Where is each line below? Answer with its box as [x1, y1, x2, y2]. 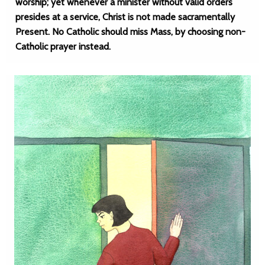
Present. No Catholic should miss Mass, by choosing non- [15, 26, 245, 37]
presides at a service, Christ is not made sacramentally [15, 11, 235, 22]
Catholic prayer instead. [15, 41, 111, 52]
